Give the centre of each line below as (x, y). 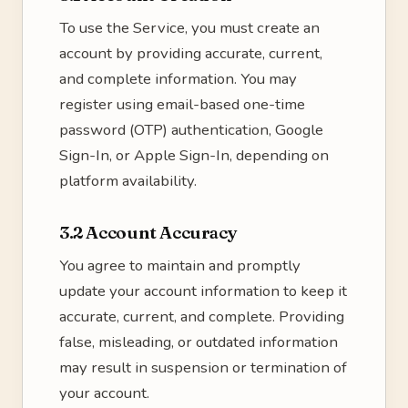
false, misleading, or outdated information (199, 342)
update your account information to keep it (203, 291)
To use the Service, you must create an (189, 28)
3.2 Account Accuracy (148, 232)
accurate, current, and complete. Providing (202, 316)
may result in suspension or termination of (203, 367)
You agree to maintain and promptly (180, 265)
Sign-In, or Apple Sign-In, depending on (194, 155)
